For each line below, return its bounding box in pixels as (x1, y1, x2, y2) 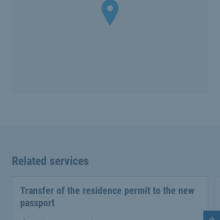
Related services (12, 154, 89, 168)
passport (20, 196, 55, 209)
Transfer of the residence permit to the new (20, 184, 194, 196)
